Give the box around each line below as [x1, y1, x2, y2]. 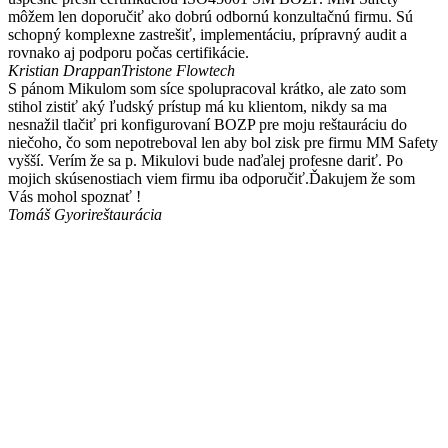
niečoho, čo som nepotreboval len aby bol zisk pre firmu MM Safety [8, 134, 438, 152]
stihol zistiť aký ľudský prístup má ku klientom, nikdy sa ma [8, 98, 387, 116]
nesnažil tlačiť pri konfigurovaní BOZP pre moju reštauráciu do [8, 116, 407, 134]
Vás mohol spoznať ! [8, 188, 141, 206]
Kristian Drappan [8, 62, 121, 80]
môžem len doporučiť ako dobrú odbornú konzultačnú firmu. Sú [8, 8, 413, 26]
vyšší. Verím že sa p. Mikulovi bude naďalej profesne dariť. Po [8, 152, 403, 170]
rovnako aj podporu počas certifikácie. [8, 44, 249, 62]
